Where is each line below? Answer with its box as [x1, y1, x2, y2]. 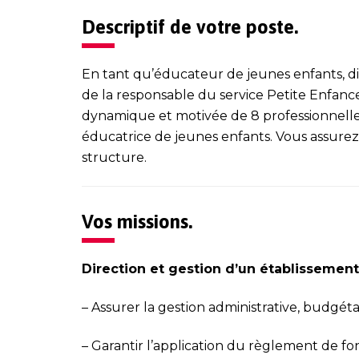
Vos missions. [82, 210, 192, 232]
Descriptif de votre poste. [82, 15, 298, 38]
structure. [82, 149, 147, 165]
